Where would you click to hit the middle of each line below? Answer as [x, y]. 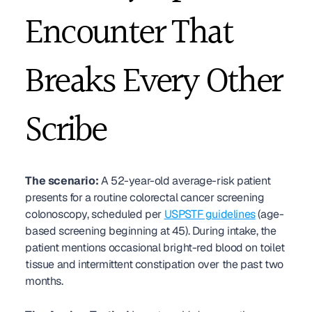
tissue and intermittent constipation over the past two [154, 264]
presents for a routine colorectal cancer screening [145, 197]
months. [44, 281]
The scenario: [62, 181]
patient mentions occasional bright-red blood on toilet [155, 248]
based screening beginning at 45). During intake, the [151, 231]
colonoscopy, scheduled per [95, 214]
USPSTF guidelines [210, 214]
